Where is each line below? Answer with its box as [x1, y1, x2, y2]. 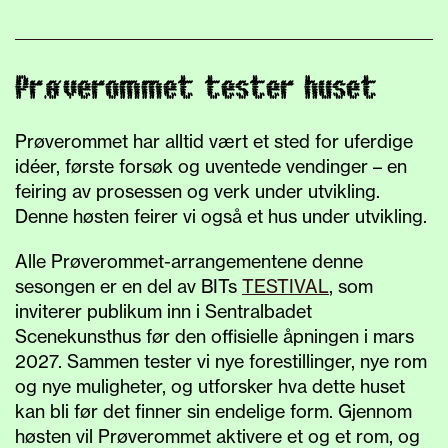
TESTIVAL [242, 275, 329, 297]
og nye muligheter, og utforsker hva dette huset [15, 375, 405, 397]
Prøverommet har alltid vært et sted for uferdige [15, 130, 413, 152]
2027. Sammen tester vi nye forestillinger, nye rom [15, 350, 427, 372]
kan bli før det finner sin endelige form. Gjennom [15, 400, 412, 422]
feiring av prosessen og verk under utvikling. [15, 180, 380, 202]
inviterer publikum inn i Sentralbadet [15, 300, 312, 322]
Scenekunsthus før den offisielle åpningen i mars [15, 325, 414, 347]
